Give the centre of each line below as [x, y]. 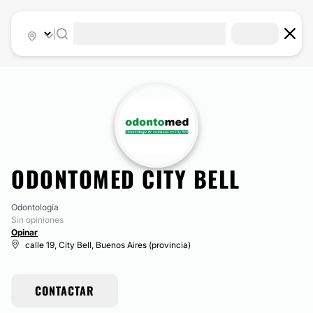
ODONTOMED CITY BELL [126, 179]
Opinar [24, 232]
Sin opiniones [37, 220]
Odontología [35, 207]
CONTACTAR [65, 291]
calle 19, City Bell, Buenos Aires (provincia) [108, 245]
